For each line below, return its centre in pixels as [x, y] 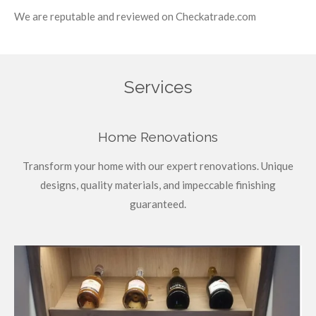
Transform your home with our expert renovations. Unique [158, 166]
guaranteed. [158, 204]
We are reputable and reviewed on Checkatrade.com [136, 16]
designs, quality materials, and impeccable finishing [158, 185]
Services [158, 87]
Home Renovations [158, 137]
